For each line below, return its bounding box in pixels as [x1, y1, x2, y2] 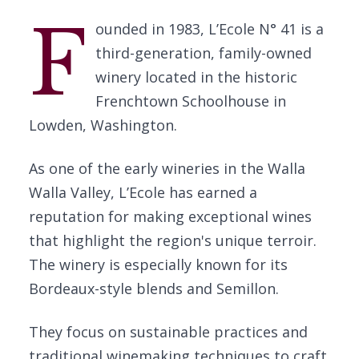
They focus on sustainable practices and [29, 322, 308, 341]
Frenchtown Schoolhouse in [95, 91, 286, 111]
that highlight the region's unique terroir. [29, 231, 317, 250]
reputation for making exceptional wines [29, 207, 312, 226]
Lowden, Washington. [29, 115, 177, 135]
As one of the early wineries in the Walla [29, 159, 305, 178]
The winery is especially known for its [29, 255, 288, 274]
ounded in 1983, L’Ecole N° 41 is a [95, 19, 324, 38]
